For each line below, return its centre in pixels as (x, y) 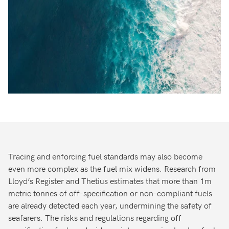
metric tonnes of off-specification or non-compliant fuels (110, 192)
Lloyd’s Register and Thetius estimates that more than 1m (110, 180)
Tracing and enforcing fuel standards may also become (105, 156)
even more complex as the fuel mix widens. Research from (112, 168)
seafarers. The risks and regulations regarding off (95, 217)
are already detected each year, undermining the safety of (110, 205)
